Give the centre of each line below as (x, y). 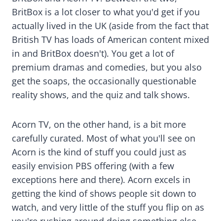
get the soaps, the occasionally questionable (104, 81)
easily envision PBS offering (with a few (93, 166)
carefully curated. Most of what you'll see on (104, 138)
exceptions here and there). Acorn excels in (101, 180)
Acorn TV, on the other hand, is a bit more (99, 125)
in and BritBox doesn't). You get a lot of (93, 54)
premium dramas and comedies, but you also (107, 67)
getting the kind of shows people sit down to (104, 194)
